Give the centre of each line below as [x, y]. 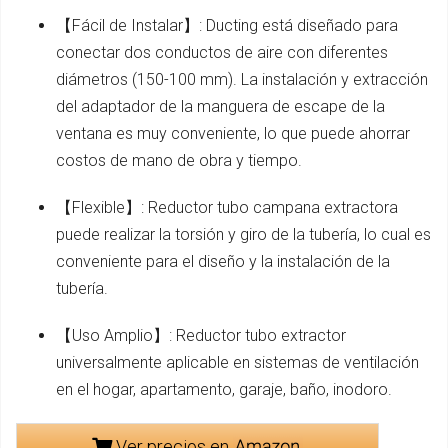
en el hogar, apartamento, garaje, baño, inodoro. [224, 389]
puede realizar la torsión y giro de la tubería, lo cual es [243, 234]
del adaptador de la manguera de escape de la [220, 106]
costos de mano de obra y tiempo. [179, 160]
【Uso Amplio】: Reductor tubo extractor [201, 335]
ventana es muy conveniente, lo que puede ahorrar [233, 133]
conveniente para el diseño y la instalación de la [223, 261]
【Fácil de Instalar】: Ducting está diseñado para [227, 25]
